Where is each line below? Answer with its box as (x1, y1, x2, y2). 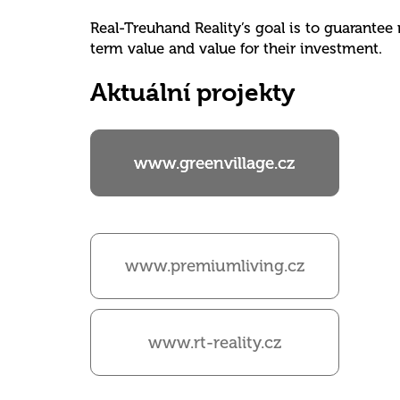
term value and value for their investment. (89, 38, 382, 57)
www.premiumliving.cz (124, 255, 304, 276)
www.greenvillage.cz (134, 153, 296, 173)
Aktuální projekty (89, 79, 295, 108)
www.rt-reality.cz (147, 332, 281, 353)
